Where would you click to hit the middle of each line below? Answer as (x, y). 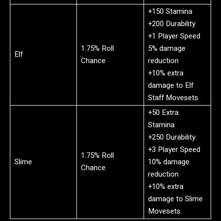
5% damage (167, 48)
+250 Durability (172, 137)
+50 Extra (163, 112)
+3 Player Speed (174, 149)
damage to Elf (171, 85)
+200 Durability (172, 23)
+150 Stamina (170, 11)
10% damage (169, 162)
